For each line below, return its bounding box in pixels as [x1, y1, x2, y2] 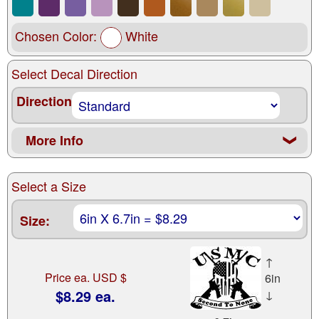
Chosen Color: [15, 26, 100, 46]
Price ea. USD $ [44, 269, 127, 286]
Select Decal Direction [11, 64, 137, 83]
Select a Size [11, 177, 86, 196]
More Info [26, 131, 83, 150]
